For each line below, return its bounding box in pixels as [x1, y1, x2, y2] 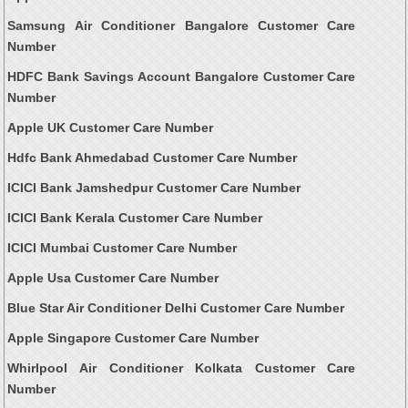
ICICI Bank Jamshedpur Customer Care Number [7, 180, 301, 196]
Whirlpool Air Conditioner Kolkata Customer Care [7, 361, 356, 376]
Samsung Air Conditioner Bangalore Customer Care [7, 18, 356, 34]
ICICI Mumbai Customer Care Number [7, 240, 238, 256]
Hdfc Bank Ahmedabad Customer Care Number [7, 150, 298, 166]
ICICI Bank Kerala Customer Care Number [7, 210, 263, 226]
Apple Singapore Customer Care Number [7, 331, 260, 346]
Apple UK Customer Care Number [7, 120, 214, 136]
